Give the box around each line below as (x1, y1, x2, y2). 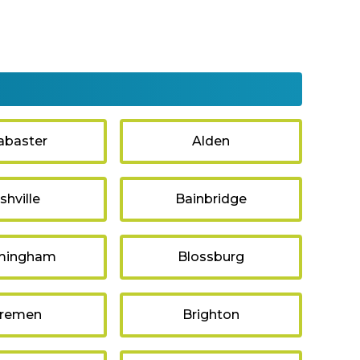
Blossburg (177, 249, 244, 265)
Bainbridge (174, 191, 247, 207)
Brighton (182, 307, 239, 323)
